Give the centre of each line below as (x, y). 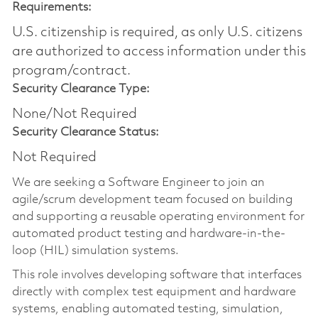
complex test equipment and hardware (189, 292)
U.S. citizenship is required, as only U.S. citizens (157, 32)
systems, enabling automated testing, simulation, (147, 309)
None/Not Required (74, 114)
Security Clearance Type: (81, 89)
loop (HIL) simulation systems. (95, 251)
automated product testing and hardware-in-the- (148, 234)
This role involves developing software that (128, 275)
